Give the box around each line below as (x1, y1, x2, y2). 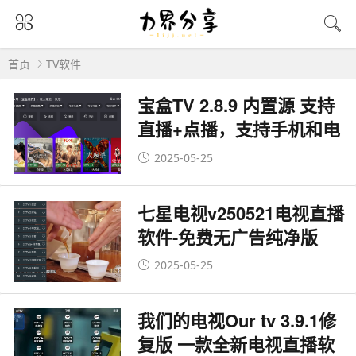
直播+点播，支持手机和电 (137, 116, 341, 142)
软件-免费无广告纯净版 (137, 223, 319, 250)
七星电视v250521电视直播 (137, 199, 345, 226)
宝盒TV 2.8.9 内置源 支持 (137, 92, 335, 118)
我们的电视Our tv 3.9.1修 (137, 308, 337, 334)
